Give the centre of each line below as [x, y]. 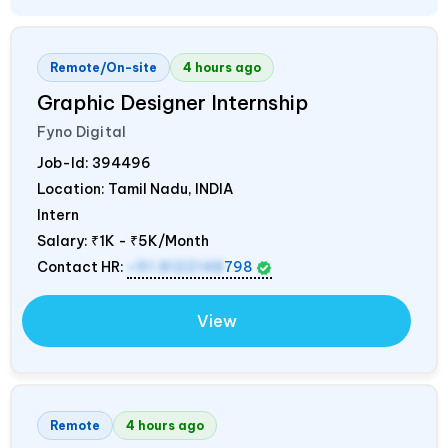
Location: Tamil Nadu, [116, 189]
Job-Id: [64, 163]
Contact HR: [82, 267]
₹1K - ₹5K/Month [150, 241]
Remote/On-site [103, 68]
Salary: [64, 241]
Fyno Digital [82, 132]
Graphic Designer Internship [172, 103]
